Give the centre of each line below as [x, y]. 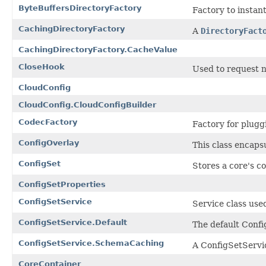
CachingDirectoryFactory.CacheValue [98, 49]
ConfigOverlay [49, 142]
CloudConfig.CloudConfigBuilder [87, 104]
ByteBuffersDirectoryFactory [80, 8]
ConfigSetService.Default [73, 222]
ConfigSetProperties [62, 184]
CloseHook [42, 66]
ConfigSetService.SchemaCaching [91, 243]
